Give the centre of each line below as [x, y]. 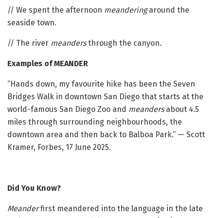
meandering [127, 10]
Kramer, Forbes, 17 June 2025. [59, 147]
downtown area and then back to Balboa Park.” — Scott [106, 134]
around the [169, 10]
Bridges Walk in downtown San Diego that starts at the [105, 96]
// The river [29, 43]
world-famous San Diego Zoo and [68, 109]
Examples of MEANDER [48, 63]
